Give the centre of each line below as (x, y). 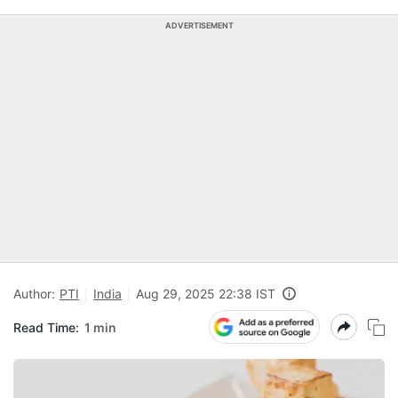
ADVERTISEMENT (199, 25)
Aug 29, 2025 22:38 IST (206, 294)
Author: (34, 294)
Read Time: (46, 327)
